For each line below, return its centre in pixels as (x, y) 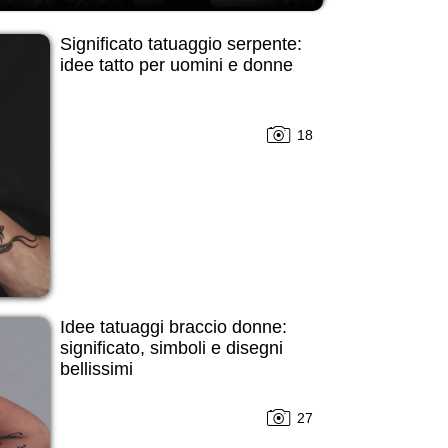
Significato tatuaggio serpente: (180, 44)
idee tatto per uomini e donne (176, 65)
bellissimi (96, 368)
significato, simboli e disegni (171, 347)
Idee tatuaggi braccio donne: (173, 326)
